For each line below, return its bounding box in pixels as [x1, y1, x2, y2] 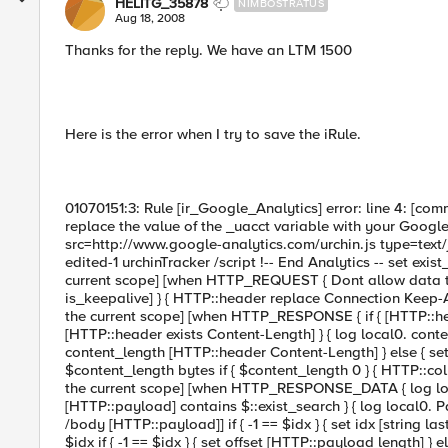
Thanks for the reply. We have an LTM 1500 [65, 41, 352, 59]
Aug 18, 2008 [115, 11, 185, 26]
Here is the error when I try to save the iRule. [65, 125, 361, 143]
